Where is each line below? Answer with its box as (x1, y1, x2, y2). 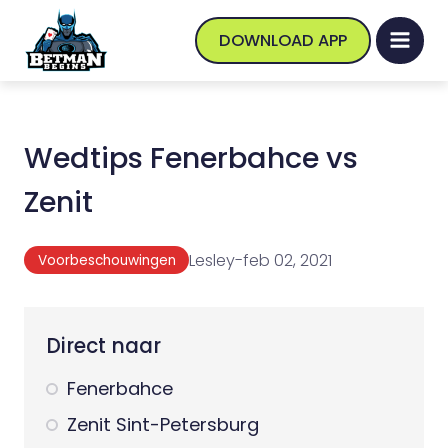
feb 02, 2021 (243, 248, 333, 272)
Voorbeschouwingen (37, 250, 176, 270)
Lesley (189, 248, 236, 272)
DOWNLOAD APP (218, 28, 347, 52)
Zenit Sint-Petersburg (67, 411, 259, 437)
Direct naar (46, 332, 161, 361)
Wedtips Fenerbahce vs (24, 137, 358, 178)
